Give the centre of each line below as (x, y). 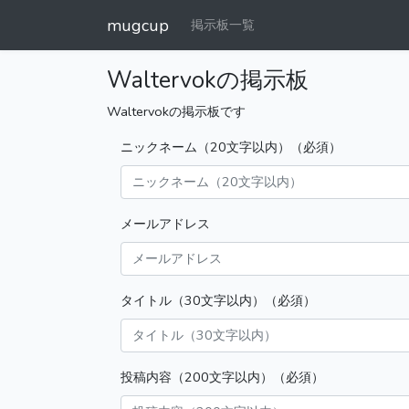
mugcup (138, 25)
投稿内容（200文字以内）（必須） (222, 377)
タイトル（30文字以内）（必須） (218, 300)
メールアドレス (165, 224)
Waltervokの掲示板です (176, 111)
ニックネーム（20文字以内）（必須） (231, 147)
